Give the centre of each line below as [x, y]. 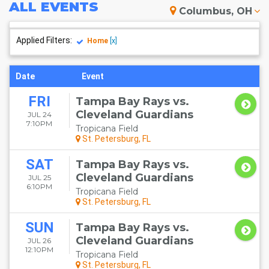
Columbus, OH [216, 11]
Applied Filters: [44, 40]
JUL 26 [39, 240]
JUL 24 [39, 114]
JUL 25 [39, 177]
